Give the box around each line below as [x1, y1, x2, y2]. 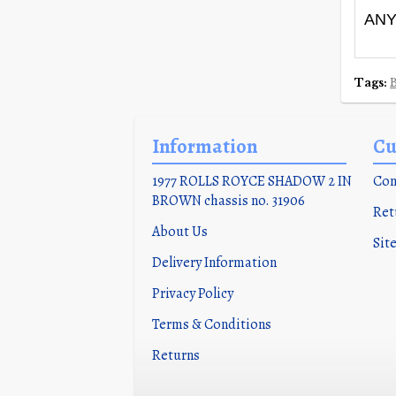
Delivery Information [152, 253, 277, 272]
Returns [152, 346, 200, 365]
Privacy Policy [152, 284, 233, 303]
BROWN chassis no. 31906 [152, 191, 305, 210]
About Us [152, 222, 208, 241]
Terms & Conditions [152, 315, 271, 334]
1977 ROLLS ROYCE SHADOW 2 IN [152, 171, 352, 191]
